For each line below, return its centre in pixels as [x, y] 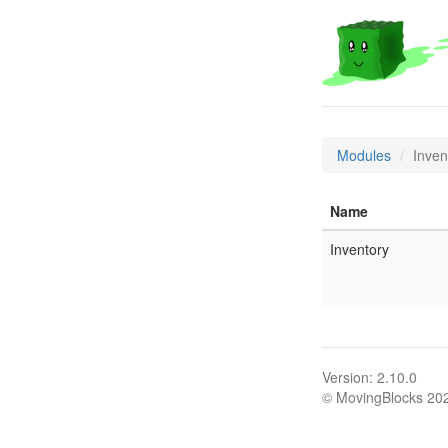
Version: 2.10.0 [369, 377]
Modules [364, 155]
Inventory [359, 249]
